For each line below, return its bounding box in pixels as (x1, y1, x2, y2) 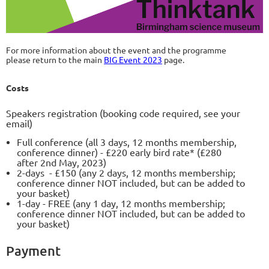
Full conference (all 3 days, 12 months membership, (17, 136, 237, 148)
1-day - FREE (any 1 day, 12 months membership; (17, 197, 225, 210)
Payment (6, 243, 61, 259)
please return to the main (6, 53, 104, 65)
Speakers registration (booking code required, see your (6, 107, 240, 119)
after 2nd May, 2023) (17, 156, 106, 169)
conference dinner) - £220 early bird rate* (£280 (17, 146, 222, 159)
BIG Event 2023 (104, 53, 162, 65)
